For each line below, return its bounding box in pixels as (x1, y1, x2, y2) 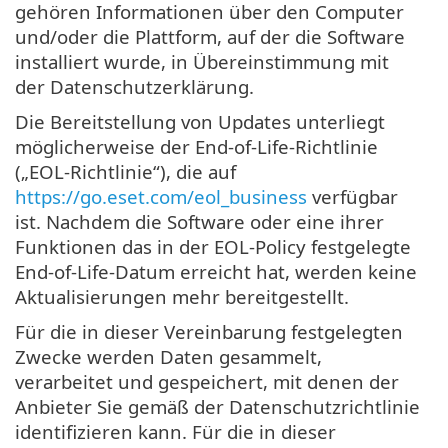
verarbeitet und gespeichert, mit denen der (15, 368, 399, 394)
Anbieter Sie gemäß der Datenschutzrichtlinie (15, 393, 420, 419)
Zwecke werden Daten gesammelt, (15, 343, 322, 369)
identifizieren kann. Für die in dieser (15, 418, 336, 444)
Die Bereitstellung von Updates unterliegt (15, 108, 385, 134)
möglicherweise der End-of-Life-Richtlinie (15, 133, 378, 159)
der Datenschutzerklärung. (15, 73, 254, 99)
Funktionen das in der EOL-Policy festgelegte (15, 233, 411, 259)
